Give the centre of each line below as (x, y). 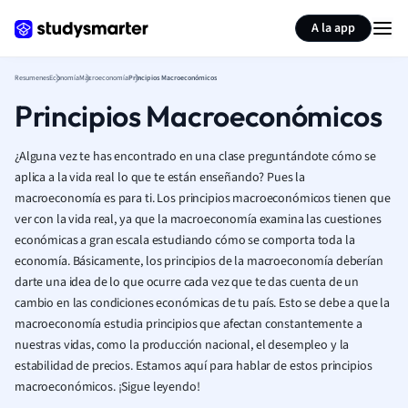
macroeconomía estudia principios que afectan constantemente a (189, 324)
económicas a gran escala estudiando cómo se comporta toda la (185, 240)
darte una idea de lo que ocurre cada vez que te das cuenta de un (187, 282)
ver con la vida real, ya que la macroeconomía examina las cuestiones (198, 219)
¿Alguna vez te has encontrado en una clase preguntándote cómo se (196, 157)
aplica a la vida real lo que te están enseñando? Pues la (160, 178)
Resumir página (326, 16)
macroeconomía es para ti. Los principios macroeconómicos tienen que (203, 199)
